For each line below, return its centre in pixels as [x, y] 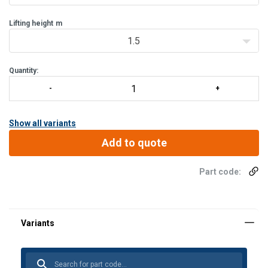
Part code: [220, 172]
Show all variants [42, 123]
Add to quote [134, 143]
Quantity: [24, 71]
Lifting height [31, 23]
